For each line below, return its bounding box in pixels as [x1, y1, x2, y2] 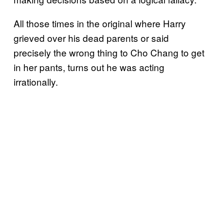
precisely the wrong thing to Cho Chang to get [14, 46, 204, 59]
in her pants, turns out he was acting [14, 60, 164, 73]
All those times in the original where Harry [14, 17, 186, 30]
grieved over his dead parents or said [14, 31, 169, 44]
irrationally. [14, 75, 58, 88]
